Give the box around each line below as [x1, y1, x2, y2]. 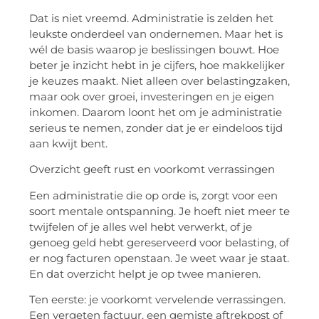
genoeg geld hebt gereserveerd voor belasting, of [29, 235, 289, 249]
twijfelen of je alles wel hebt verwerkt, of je [29, 219, 252, 234]
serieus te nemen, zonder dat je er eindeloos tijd [29, 120, 283, 135]
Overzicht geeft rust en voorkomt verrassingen [29, 162, 275, 177]
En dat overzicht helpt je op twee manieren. [29, 266, 261, 281]
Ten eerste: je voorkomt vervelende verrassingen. [29, 292, 286, 306]
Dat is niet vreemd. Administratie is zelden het [29, 11, 273, 25]
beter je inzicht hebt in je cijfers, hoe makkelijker [29, 58, 285, 72]
